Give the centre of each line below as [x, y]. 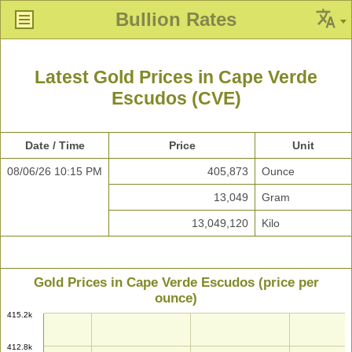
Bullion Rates [176, 19]
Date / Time [55, 146]
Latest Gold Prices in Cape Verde [176, 77]
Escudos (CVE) [176, 99]
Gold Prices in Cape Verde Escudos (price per [176, 283]
